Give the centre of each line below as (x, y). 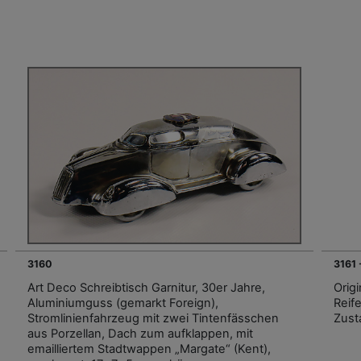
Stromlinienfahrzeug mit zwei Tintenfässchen (153, 318)
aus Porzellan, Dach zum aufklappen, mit (140, 333)
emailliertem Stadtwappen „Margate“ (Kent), (149, 349)
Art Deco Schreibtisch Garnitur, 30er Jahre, (146, 287)
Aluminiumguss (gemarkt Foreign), (123, 303)
